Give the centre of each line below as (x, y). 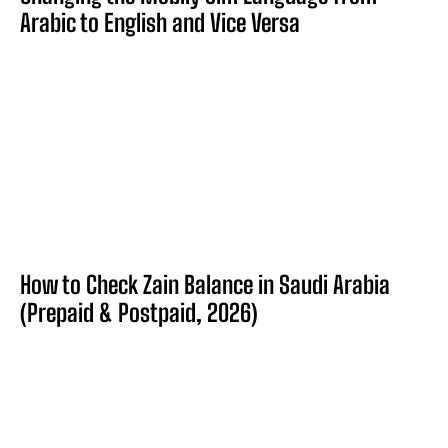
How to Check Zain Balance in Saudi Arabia (205, 285)
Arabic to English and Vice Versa (160, 23)
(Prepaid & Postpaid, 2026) (139, 313)
